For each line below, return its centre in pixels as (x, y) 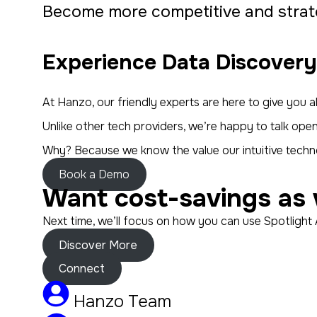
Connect (82, 269)
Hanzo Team (120, 301)
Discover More (98, 245)
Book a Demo (94, 174)
